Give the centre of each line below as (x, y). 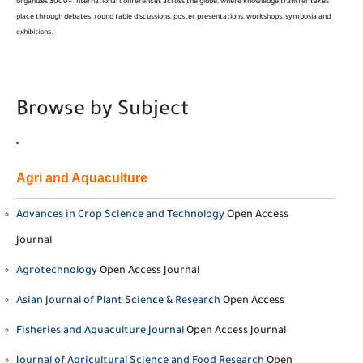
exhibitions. (35, 33)
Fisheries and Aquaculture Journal (100, 331)
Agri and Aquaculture (82, 178)
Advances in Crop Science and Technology (120, 216)
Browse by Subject (103, 111)
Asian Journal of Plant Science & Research (118, 301)
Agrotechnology (57, 271)
